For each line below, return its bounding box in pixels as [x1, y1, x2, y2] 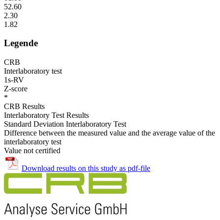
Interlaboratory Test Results [4, 111, 89, 120]
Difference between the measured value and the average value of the [4, 129, 215, 137]
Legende [4, 38, 38, 49]
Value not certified [4, 146, 60, 155]
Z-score [4, 84, 27, 93]
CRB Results [4, 102, 45, 111]
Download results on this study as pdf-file [22, 164, 150, 173]
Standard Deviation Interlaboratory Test [4, 120, 126, 129]
